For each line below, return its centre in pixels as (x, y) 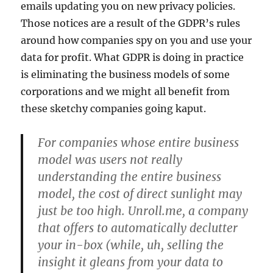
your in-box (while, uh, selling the (131, 245)
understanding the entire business (130, 176)
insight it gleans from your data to (131, 262)
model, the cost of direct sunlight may (140, 193)
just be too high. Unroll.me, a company (143, 211)
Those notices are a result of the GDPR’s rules (131, 23)
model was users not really (110, 159)
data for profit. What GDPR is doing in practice (133, 57)
